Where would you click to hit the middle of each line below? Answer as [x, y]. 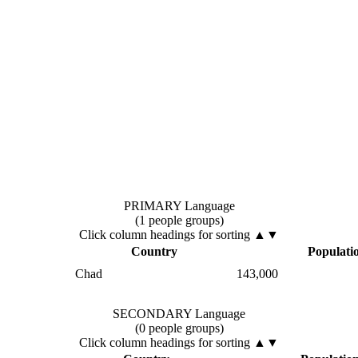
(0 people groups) [179, 328]
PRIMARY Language [179, 205]
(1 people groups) [179, 220]
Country [154, 251]
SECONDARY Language [179, 313]
